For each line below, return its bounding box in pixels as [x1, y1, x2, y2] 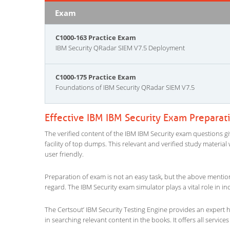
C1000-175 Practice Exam [55, 72, 136, 82]
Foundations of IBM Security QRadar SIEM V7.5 [55, 83, 195, 92]
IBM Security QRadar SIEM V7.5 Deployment [55, 43, 185, 52]
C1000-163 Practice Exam [55, 33, 136, 42]
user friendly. [45, 149, 84, 159]
